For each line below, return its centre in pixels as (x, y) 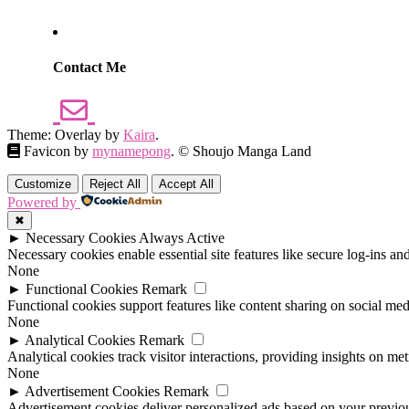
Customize (43, 184)
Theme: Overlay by (65, 134)
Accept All (186, 184)
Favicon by (56, 151)
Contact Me (89, 68)
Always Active (182, 237)
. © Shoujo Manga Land (241, 151)
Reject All (115, 184)
